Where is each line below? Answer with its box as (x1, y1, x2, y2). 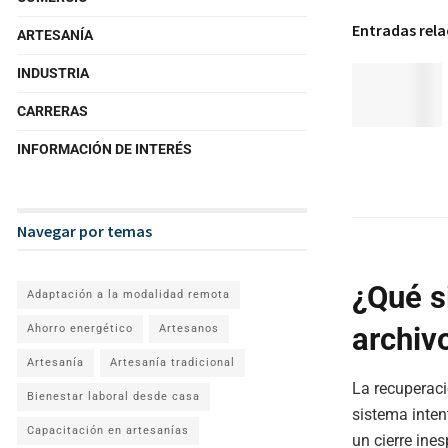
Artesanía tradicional (110, 356, 235, 369)
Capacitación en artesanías (27, 424, 189, 437)
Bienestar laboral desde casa (27, 390, 200, 403)
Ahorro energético (27, 322, 133, 335)
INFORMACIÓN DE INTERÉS (17, 141, 192, 157)
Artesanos (159, 322, 219, 335)
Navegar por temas (17, 221, 152, 241)
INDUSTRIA (17, 65, 89, 81)
